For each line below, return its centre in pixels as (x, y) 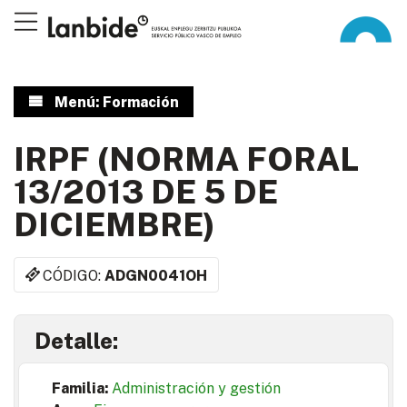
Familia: (82, 389)
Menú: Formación (116, 102)
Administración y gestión (196, 389)
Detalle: (76, 341)
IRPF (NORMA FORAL (186, 159)
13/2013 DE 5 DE (146, 192)
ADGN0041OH (156, 275)
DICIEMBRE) (114, 224)
